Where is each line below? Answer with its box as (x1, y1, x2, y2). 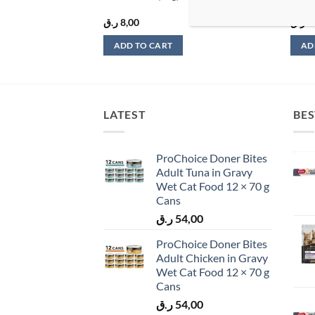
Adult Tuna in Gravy (156, 165, 252, 179)
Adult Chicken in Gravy (156, 250, 268, 264)
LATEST (103, 108, 146, 122)
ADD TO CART (113, 41, 173, 51)
